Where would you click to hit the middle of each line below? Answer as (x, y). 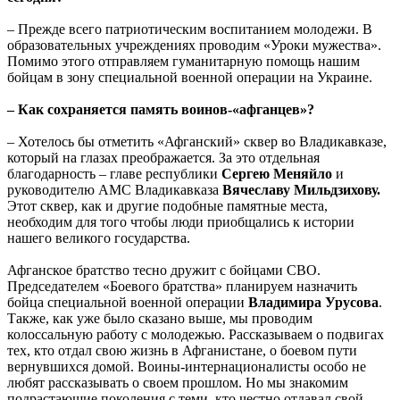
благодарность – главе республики (114, 174)
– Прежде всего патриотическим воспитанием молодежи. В (190, 29)
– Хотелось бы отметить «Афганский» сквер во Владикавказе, (197, 142)
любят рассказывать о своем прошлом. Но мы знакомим (178, 383)
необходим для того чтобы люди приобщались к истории (181, 222)
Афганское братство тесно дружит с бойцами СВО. (164, 271)
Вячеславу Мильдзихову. (300, 190)
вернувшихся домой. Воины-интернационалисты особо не (187, 367)
